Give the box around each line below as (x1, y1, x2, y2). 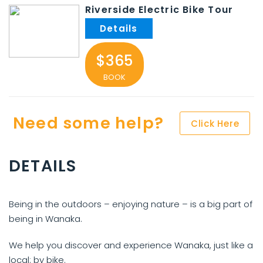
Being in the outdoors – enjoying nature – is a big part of (9, 198, 252, 210)
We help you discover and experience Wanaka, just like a (9, 239, 253, 251)
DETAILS (9, 155, 77, 177)
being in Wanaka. (9, 213, 82, 225)
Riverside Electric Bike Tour (85, 3, 234, 16)
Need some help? (12, 112, 164, 134)
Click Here (190, 117, 240, 130)
